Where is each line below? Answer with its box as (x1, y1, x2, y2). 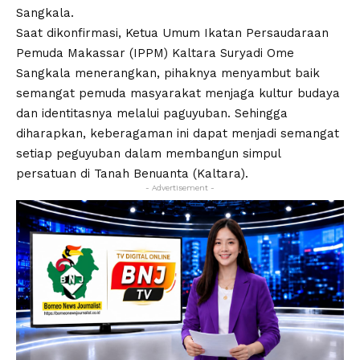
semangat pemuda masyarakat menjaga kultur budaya (16, 86, 340, 100)
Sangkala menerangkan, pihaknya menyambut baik (16, 66, 320, 80)
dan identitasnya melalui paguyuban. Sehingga (16, 106, 288, 121)
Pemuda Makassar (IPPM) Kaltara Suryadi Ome (16, 46, 294, 60)
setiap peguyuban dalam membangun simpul (16, 146, 280, 161)
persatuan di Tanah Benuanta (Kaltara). (16, 166, 248, 181)
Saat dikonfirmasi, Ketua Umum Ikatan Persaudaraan (16, 26, 329, 40)
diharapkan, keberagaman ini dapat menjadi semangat (16, 126, 339, 141)
